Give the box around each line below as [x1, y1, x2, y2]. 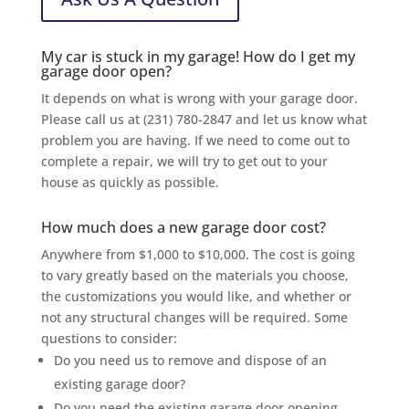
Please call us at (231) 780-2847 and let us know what [40, 110, 367, 128]
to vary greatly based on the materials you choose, [40, 266, 349, 284]
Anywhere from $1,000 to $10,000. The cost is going [40, 245, 355, 263]
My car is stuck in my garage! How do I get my [40, 46, 355, 67]
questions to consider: [40, 329, 177, 347]
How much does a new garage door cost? [40, 216, 326, 237]
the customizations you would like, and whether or [40, 287, 351, 305]
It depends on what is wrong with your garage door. [40, 89, 358, 107]
